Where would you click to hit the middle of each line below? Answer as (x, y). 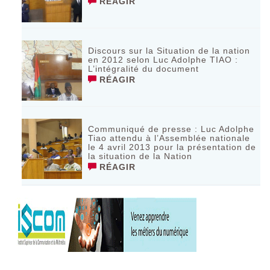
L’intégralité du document (144, 69)
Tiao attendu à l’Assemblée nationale (169, 138)
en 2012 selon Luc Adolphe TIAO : (163, 60)
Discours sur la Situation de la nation (169, 51)
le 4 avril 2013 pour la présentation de (172, 147)
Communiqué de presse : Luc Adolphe (171, 129)
